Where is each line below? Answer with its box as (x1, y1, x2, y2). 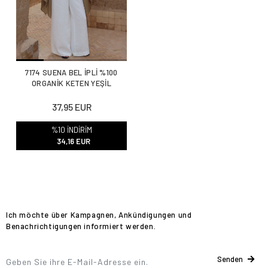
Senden (217, 254, 243, 264)
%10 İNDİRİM (51, 124, 92, 135)
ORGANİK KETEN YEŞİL (32, 78, 111, 88)
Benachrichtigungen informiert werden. (6, 221, 156, 231)
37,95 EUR (51, 100, 92, 112)
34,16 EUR (57, 136, 90, 146)
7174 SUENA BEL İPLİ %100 (25, 67, 118, 77)
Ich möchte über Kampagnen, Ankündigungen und (6, 209, 192, 220)
